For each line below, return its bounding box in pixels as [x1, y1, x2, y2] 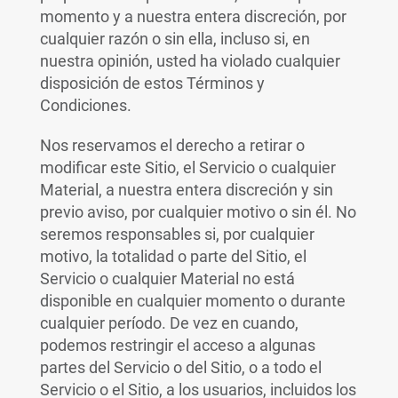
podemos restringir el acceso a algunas [39, 336, 315, 354]
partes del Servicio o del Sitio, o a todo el [39, 358, 322, 377]
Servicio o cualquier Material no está [39, 269, 295, 288]
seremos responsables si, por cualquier [39, 225, 314, 243]
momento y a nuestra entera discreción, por [39, 7, 346, 26]
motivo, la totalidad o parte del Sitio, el [39, 247, 306, 266]
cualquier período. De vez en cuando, [39, 314, 298, 332]
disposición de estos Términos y [39, 74, 265, 92]
